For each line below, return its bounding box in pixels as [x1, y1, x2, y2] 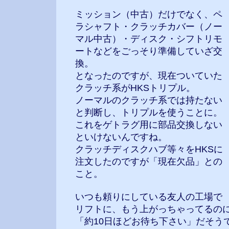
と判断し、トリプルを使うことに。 [75, 107, 222, 118]
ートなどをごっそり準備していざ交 [75, 46, 222, 56]
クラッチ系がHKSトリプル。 [75, 83, 195, 93]
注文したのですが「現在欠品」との [75, 156, 222, 167]
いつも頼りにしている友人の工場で [75, 192, 222, 202]
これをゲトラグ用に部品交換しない [75, 120, 222, 130]
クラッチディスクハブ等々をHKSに [75, 144, 223, 154]
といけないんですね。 [75, 132, 167, 142]
